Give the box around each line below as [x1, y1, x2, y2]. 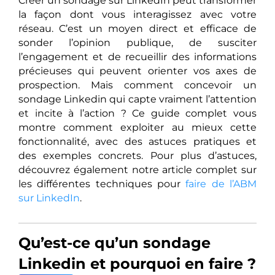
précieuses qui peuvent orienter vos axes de [18, 65, 257, 77]
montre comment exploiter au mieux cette [18, 122, 257, 134]
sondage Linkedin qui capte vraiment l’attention [18, 93, 257, 106]
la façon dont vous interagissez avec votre [18, 9, 257, 21]
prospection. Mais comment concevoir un [18, 79, 257, 91]
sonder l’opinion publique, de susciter [18, 37, 257, 49]
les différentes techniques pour [18, 178, 186, 190]
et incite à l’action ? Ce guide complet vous [18, 107, 257, 120]
